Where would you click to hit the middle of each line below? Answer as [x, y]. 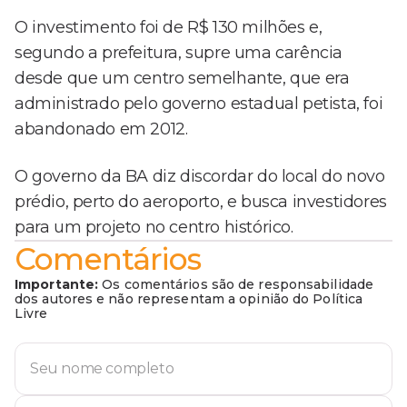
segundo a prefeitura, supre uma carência [179, 53]
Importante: [57, 285]
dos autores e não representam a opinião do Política [189, 299]
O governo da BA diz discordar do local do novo [200, 177]
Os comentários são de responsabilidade [236, 285]
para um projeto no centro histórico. [154, 228]
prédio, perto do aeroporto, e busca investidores [201, 202]
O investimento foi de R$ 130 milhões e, [169, 28]
